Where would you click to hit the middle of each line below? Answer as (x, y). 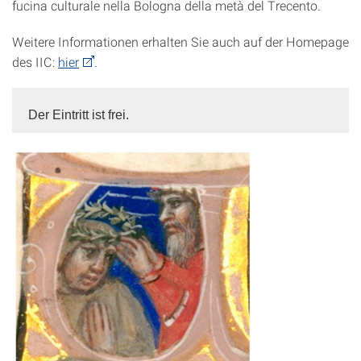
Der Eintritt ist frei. (79, 115)
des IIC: (35, 62)
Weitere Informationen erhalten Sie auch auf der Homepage (180, 41)
